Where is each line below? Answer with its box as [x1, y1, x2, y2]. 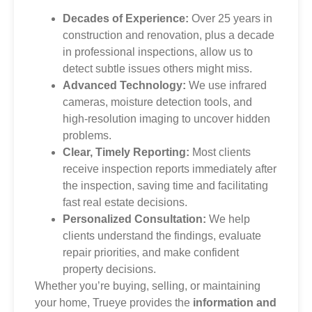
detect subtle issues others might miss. [63, 62, 252, 75]
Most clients [189, 146, 251, 158]
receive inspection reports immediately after [63, 162, 276, 175]
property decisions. [63, 263, 156, 275]
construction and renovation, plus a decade [63, 29, 274, 41]
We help [206, 212, 250, 225]
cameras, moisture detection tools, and [63, 95, 252, 108]
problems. [63, 129, 111, 141]
